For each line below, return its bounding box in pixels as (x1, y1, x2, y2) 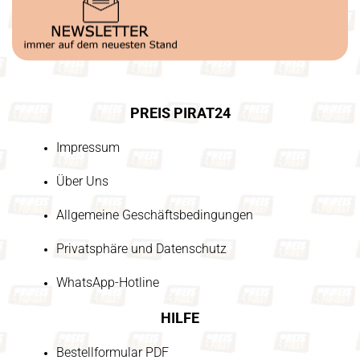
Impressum (56, 140, 120, 155)
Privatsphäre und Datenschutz (56, 241, 227, 256)
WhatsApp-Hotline (56, 275, 159, 290)
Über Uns (56, 174, 108, 189)
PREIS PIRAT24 (129, 104, 231, 121)
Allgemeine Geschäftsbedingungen (56, 207, 253, 223)
